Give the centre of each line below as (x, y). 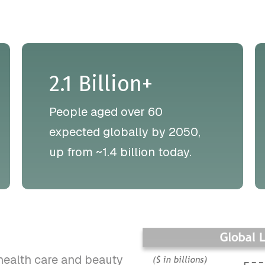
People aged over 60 (106, 112)
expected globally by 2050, (125, 132)
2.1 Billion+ (101, 84)
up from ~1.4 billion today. (121, 152)
